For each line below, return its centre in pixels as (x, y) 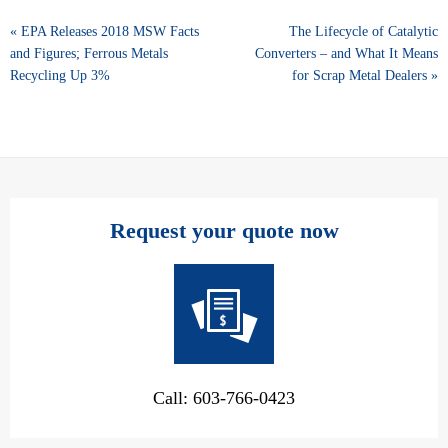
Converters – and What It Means (346, 53)
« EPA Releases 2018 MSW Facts (104, 31)
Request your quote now (224, 230)
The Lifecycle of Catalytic (363, 31)
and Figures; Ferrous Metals (89, 53)
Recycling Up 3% (60, 75)
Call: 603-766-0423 (224, 397)
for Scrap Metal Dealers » (365, 75)
